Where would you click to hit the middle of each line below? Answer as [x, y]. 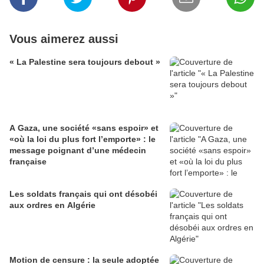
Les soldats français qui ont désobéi [83, 194]
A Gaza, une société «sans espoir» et [84, 128]
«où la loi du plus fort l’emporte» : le [82, 139]
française [28, 162]
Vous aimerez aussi [64, 39]
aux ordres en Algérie [52, 205]
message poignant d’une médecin [78, 151]
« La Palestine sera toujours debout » [85, 62]
